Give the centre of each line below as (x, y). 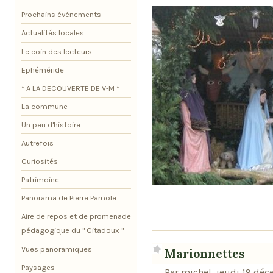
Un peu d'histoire (51, 124)
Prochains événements (61, 15)
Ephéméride (43, 69)
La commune (44, 106)
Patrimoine (40, 180)
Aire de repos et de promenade (76, 216)
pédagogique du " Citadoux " (73, 230)
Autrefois (37, 143)
